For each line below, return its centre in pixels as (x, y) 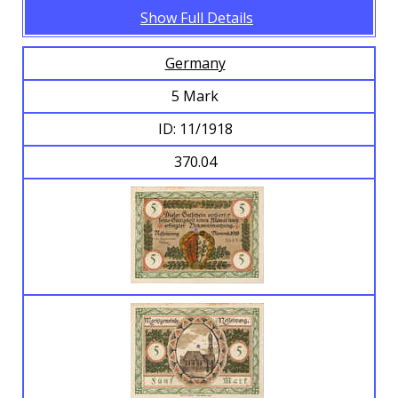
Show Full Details (197, 18)
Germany (195, 64)
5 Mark (197, 96)
